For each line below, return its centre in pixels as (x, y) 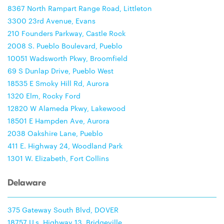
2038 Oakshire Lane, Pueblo (55, 133)
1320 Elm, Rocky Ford (44, 95)
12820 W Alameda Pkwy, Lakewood (66, 108)
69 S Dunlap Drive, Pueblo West (60, 70)
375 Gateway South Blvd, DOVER (63, 209)
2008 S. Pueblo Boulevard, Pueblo (65, 45)
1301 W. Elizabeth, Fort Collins (58, 158)
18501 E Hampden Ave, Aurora (58, 120)
